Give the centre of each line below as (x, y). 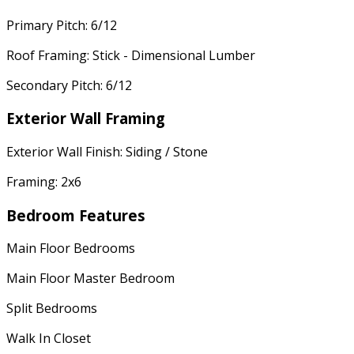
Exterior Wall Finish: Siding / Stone (107, 151)
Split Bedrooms (52, 309)
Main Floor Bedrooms (71, 249)
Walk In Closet (49, 339)
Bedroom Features (76, 215)
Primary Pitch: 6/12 (62, 25)
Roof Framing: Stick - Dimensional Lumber (131, 55)
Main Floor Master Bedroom (90, 279)
